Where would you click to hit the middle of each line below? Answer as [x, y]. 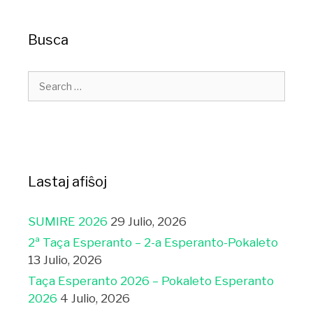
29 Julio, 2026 [148, 222]
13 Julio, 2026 [65, 260]
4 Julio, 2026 [95, 299]
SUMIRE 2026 [68, 222]
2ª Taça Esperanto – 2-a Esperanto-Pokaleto [153, 243]
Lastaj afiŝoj [67, 182]
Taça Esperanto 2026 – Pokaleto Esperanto [151, 281]
